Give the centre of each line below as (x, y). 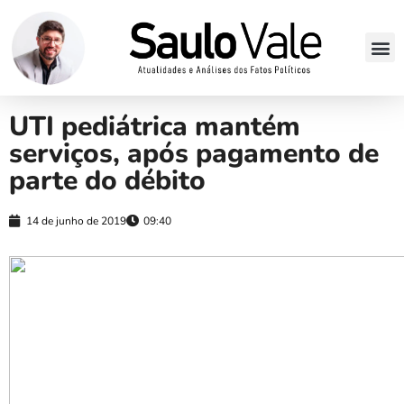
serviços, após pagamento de (194, 153)
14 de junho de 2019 (76, 220)
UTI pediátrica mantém (155, 126)
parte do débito (107, 180)
